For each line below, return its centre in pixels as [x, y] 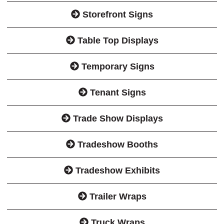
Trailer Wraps [116, 196]
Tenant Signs [116, 92]
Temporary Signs [116, 66]
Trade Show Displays [116, 118]
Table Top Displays [116, 40]
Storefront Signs [116, 14]
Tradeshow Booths [116, 144]
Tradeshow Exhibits [116, 170]
